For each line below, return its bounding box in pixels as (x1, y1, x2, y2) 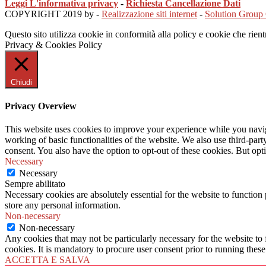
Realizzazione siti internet (102, 8, 197, 19)
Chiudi (11, 77, 32, 87)
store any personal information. (5, 200, 121, 211)
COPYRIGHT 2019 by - (5, 8, 102, 19)
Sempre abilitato (5, 179, 65, 189)
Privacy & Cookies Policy (5, 39, 102, 50)
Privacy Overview (5, 101, 77, 112)
